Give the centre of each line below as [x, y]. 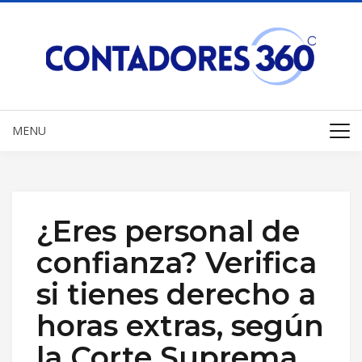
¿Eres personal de [168, 231]
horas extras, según [180, 325]
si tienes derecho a [176, 294]
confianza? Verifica [177, 262]
